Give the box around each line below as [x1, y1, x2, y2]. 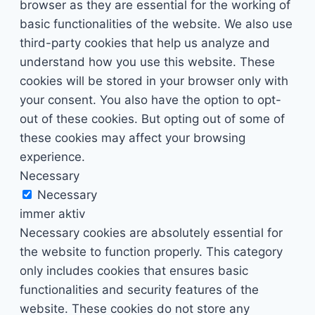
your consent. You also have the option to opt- [20, 93, 281, 108]
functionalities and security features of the [20, 283, 259, 297]
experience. [20, 150, 85, 165]
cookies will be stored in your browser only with [20, 74, 288, 89]
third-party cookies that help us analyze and [20, 36, 270, 51]
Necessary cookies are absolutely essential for [20, 226, 283, 240]
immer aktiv [20, 207, 85, 221]
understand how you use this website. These [20, 55, 275, 70]
